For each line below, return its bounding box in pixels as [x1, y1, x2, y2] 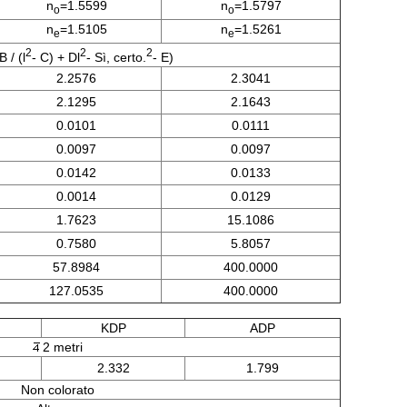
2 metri [43, 340, 83, 354]
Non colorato [20, 382, 94, 397]
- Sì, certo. [85, 49, 146, 65]
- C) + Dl [31, 49, 80, 65]
